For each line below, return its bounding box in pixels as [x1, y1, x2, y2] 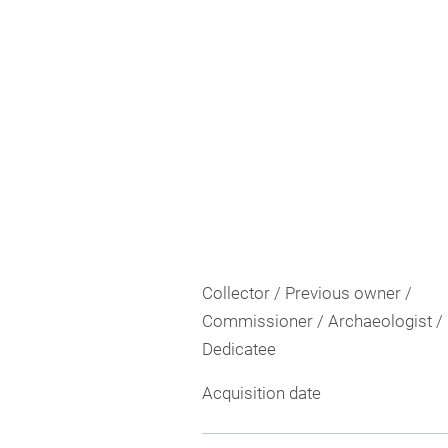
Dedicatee [202, 339, 276, 359]
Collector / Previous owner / [202, 283, 412, 303]
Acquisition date [202, 382, 321, 403]
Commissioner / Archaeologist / [202, 311, 443, 331]
